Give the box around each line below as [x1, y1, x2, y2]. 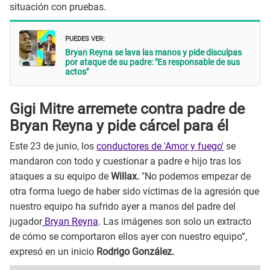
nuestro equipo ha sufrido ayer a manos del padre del [10, 201, 236, 213]
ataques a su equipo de [10, 171, 111, 183]
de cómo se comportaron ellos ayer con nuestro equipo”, [10, 231, 247, 243]
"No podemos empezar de [139, 171, 251, 183]
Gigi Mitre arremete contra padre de [10, 99, 245, 118]
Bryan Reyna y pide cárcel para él [10, 116, 228, 134]
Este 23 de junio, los [10, 140, 96, 152]
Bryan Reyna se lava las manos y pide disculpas [65, 48, 242, 58]
